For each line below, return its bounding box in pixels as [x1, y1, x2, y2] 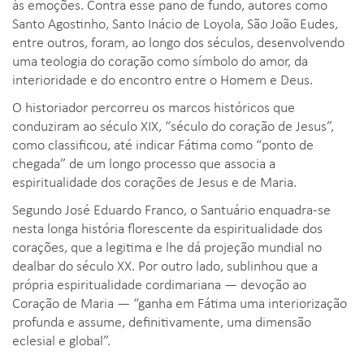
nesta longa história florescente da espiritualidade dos [12, 218, 323, 238]
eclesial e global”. [12, 330, 110, 350]
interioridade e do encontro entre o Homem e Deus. [12, 69, 313, 89]
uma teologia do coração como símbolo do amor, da [12, 50, 308, 71]
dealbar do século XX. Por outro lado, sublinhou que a [12, 255, 318, 275]
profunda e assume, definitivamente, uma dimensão [12, 311, 311, 331]
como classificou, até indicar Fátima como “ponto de [12, 134, 314, 154]
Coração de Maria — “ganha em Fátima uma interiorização [12, 292, 347, 313]
